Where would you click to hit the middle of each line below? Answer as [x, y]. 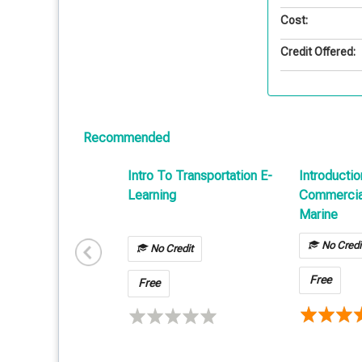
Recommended [126, 138]
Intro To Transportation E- [200, 176]
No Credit [170, 249]
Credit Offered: [318, 52]
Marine [318, 215]
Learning [152, 196]
